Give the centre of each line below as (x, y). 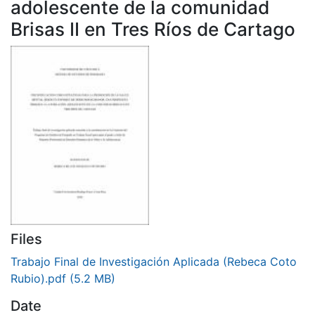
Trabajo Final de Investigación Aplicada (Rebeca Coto (154, 261)
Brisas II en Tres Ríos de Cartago (153, 29)
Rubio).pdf (40, 278)
